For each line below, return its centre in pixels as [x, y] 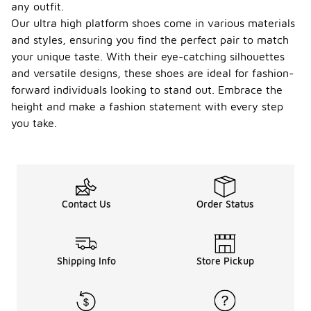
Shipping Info [86, 261]
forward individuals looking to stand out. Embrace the [147, 90]
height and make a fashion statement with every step [147, 107]
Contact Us [86, 204]
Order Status [225, 204]
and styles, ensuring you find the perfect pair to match [150, 40]
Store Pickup [225, 261]
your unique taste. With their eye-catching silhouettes [148, 57]
